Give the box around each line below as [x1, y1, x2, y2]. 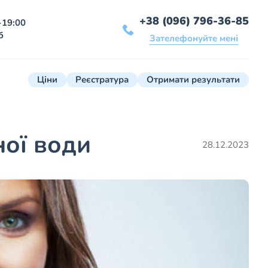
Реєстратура [75, 74, 129, 86]
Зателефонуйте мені [150, 32, 239, 45]
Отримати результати [147, 74, 240, 86]
